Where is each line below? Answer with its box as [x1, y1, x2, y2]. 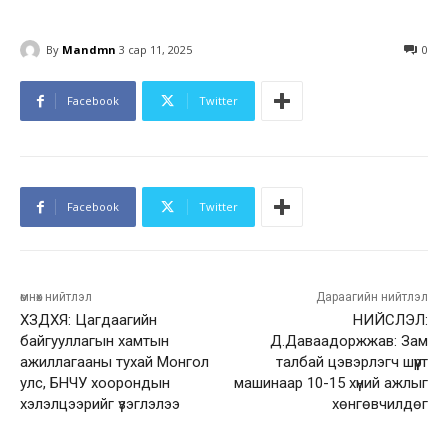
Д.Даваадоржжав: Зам [269, 332, 428, 351]
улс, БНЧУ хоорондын [20, 374, 170, 393]
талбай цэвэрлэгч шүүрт [275, 353, 428, 372]
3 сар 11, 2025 [119, 42, 192, 58]
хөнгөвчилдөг [331, 395, 428, 414]
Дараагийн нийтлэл [315, 290, 428, 305]
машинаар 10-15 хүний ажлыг [233, 374, 428, 393]
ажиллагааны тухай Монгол [20, 353, 209, 372]
